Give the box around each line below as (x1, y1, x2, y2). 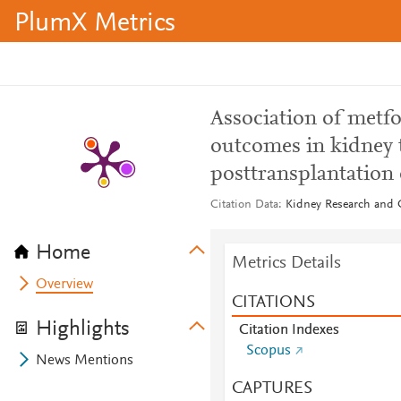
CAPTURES (231, 380, 312, 397)
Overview (36, 277, 94, 292)
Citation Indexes (238, 323, 339, 337)
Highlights (36, 319, 130, 340)
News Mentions (36, 354, 134, 368)
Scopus (245, 344, 291, 358)
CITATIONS (231, 294, 315, 311)
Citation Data (209, 199, 278, 211)
